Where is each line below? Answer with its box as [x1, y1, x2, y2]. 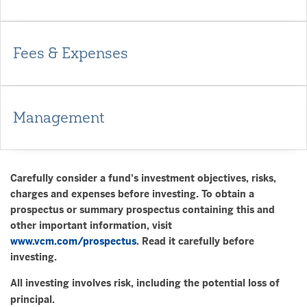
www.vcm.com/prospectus [10, 235, 136, 247]
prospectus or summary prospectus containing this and [10, 204, 275, 216]
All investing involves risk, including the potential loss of [10, 277, 280, 289]
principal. [10, 293, 55, 306]
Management [13, 108, 104, 127]
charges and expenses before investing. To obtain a [10, 188, 254, 200]
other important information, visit [10, 219, 172, 232]
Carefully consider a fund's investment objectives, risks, [10, 172, 276, 184]
